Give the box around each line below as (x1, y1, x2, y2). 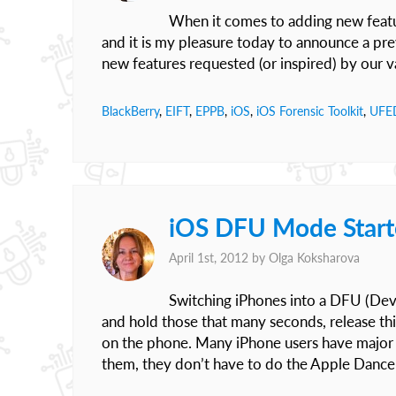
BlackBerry (102, 103, 159, 118)
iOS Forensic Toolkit (256, 103, 363, 118)
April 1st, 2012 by (169, 250, 269, 265)
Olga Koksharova (269, 250, 360, 265)
